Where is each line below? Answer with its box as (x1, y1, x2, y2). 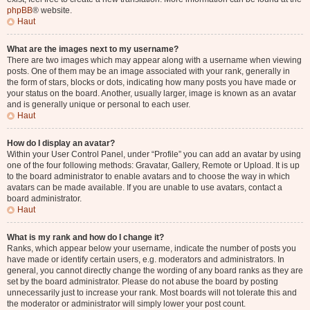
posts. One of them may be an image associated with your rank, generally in (7, 66, 290, 76)
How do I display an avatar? (7, 138, 115, 148)
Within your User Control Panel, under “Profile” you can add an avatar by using (7, 149, 301, 159)
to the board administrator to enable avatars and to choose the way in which (7, 172, 290, 181)
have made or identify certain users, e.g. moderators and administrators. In (7, 255, 284, 264)
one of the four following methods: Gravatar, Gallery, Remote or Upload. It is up (7, 161, 300, 170)
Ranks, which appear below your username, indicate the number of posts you (7, 244, 296, 253)
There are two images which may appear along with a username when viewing (7, 55, 302, 65)
